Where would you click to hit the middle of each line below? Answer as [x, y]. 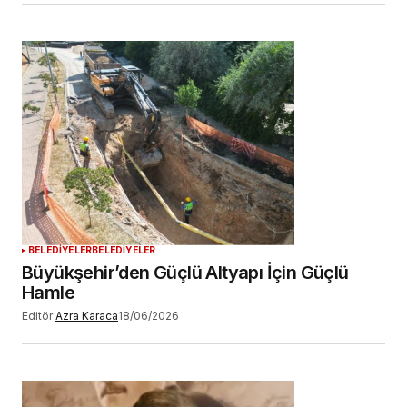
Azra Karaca [87, 315]
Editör [37, 315]
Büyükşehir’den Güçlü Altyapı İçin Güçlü [185, 272]
